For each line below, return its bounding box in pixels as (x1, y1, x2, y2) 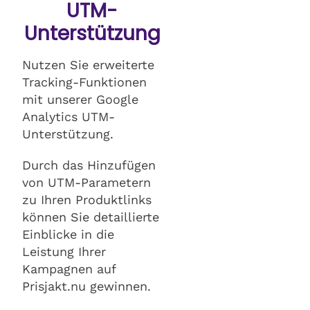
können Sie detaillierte (22, 209, 159, 224)
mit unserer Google (22, 91, 138, 107)
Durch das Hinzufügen (22, 157, 156, 172)
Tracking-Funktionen (22, 74, 147, 89)
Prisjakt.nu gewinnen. (22, 278, 151, 293)
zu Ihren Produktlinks (22, 192, 152, 207)
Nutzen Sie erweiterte (22, 57, 154, 72)
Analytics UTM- (22, 109, 115, 124)
